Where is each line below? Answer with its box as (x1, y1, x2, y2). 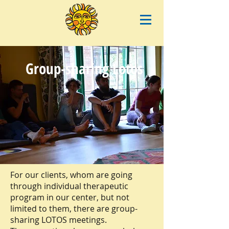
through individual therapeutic (10, 180, 128, 192)
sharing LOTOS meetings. (10, 214, 107, 225)
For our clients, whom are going (10, 169, 132, 180)
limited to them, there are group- (10, 203, 138, 214)
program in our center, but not (10, 192, 129, 203)
